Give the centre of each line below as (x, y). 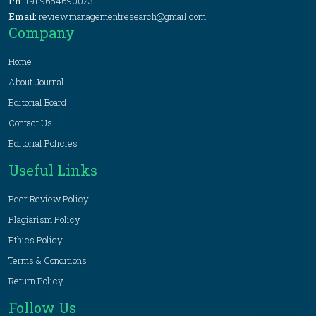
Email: (24, 16)
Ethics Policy (36, 240)
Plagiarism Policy (44, 219)
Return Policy (36, 281)
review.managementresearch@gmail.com (122, 16)
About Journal (36, 82)
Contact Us (30, 123)
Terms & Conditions (48, 260)
